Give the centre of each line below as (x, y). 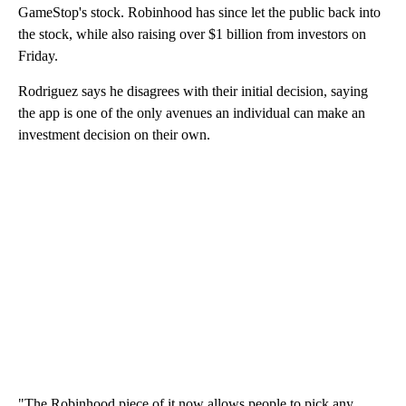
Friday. (38, 56)
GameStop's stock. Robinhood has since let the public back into (199, 13)
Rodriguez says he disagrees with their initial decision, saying (193, 92)
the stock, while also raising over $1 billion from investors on (192, 34)
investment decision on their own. (114, 135)
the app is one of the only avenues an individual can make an (192, 113)
